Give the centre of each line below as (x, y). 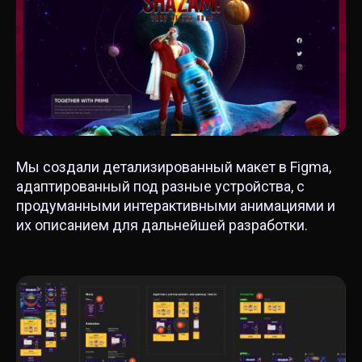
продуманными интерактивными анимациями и (176, 206)
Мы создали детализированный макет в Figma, (174, 167)
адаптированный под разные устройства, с (160, 186)
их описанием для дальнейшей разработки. (162, 225)
